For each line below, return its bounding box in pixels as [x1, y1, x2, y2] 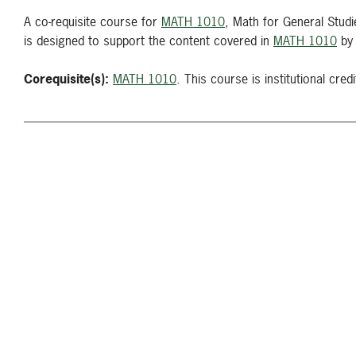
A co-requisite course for [24, 13, 161, 30]
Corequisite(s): [24, 70, 109, 87]
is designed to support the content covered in [24, 32, 273, 49]
